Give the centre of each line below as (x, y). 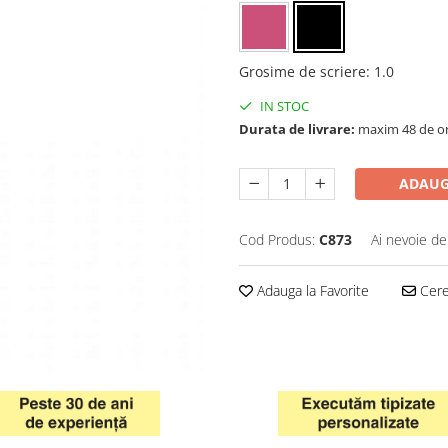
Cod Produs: (277, 239)
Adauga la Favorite (311, 290)
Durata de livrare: (297, 128)
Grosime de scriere (302, 71)
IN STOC (283, 105)
